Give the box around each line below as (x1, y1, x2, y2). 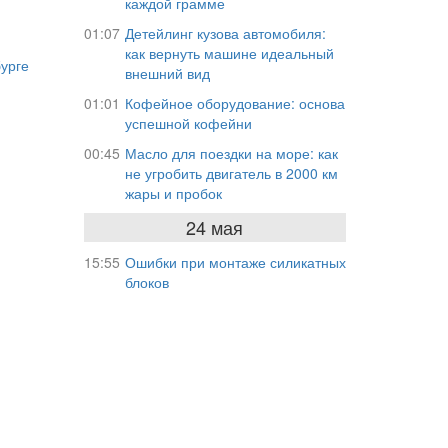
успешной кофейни (124, 113, 252, 133)
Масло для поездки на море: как (124, 143, 338, 163)
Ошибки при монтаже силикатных (124, 252, 346, 272)
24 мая (186, 214, 244, 240)
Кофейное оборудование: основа (124, 93, 345, 113)
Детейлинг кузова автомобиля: (124, 23, 326, 43)
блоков (124, 272, 169, 292)
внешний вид (124, 63, 210, 83)
